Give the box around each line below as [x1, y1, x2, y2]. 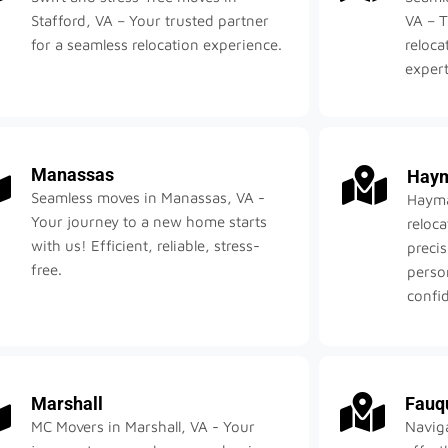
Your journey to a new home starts [31, 213, 268, 231]
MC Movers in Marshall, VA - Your [31, 418, 256, 436]
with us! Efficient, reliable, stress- [31, 237, 261, 255]
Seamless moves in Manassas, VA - [31, 189, 266, 207]
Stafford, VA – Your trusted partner [31, 12, 270, 30]
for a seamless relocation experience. [31, 36, 283, 54]
